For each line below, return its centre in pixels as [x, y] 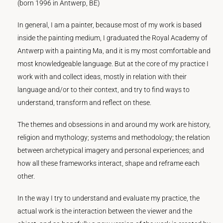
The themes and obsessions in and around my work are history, [114, 124]
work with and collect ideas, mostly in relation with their [102, 76]
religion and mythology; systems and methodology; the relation [114, 137]
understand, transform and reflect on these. [85, 102]
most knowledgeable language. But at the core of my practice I [113, 63]
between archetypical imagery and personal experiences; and [111, 150]
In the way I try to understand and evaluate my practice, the [109, 198]
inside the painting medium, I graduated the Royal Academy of [113, 38]
